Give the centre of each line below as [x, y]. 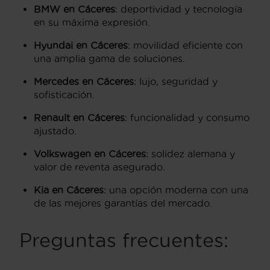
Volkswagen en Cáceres [90, 153]
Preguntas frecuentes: [124, 240]
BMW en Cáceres [74, 9]
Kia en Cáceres [69, 190]
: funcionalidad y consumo [187, 117]
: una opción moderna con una [176, 190]
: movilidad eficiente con [185, 45]
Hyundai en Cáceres [81, 45]
